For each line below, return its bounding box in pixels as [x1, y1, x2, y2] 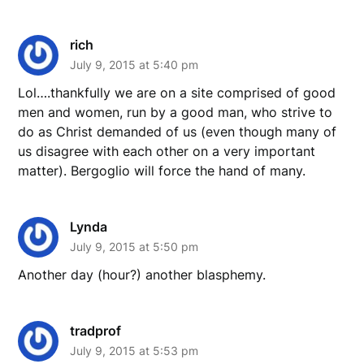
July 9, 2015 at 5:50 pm [70, 239, 199, 253]
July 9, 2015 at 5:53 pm [70, 343, 199, 357]
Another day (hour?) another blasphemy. [18, 266, 266, 283]
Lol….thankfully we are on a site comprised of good [18, 84, 336, 101]
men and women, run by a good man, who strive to [18, 103, 333, 120]
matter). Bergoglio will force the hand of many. [18, 162, 306, 179]
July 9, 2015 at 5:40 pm [70, 57, 199, 71]
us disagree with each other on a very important [18, 142, 316, 159]
